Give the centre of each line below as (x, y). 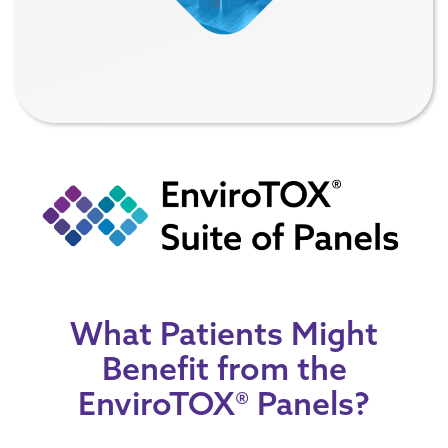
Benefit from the (224, 367)
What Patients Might (224, 332)
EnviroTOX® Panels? (224, 402)
